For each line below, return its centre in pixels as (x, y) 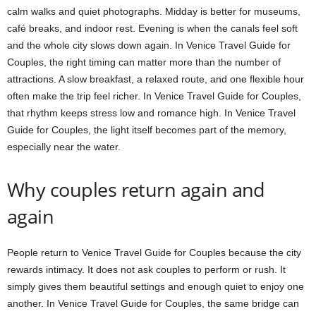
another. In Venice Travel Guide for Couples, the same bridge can (153, 303)
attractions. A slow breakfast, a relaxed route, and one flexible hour (156, 79)
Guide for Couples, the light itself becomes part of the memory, (147, 130)
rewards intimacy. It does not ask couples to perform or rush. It (146, 269)
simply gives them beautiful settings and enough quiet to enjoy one (156, 286)
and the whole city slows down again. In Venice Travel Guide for (149, 45)
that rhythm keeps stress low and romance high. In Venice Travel (151, 113)
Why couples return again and (136, 189)
